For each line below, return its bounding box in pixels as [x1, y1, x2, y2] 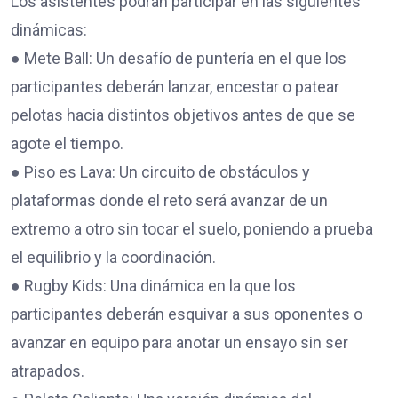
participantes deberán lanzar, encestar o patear [11, 76, 339, 96]
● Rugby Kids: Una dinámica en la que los [11, 275, 296, 295]
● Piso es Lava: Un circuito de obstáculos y [11, 162, 310, 181]
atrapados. [11, 361, 84, 380]
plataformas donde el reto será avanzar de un [11, 190, 328, 210]
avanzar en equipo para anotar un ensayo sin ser [11, 332, 348, 352]
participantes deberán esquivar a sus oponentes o [11, 304, 362, 323]
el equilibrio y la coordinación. [11, 247, 216, 267]
